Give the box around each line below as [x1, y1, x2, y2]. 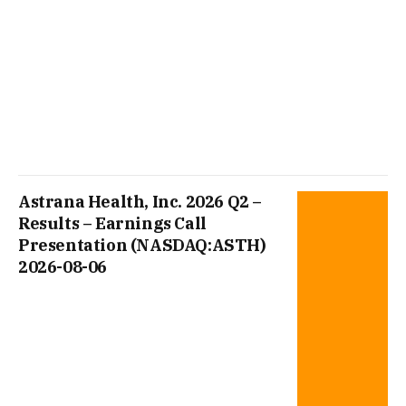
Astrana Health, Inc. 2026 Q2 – [18, 191, 263, 213]
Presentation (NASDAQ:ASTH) [18, 235, 266, 256]
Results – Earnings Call [18, 213, 207, 235]
